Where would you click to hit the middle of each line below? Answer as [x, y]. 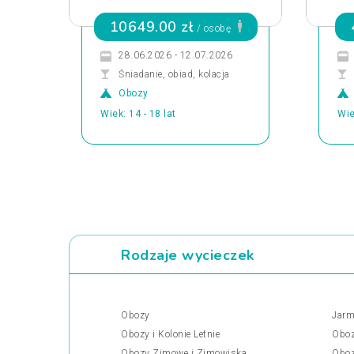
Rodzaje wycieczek [188, 255]
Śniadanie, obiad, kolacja [174, 74]
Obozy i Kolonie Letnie [170, 334]
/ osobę [214, 28]
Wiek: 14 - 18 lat [138, 114]
